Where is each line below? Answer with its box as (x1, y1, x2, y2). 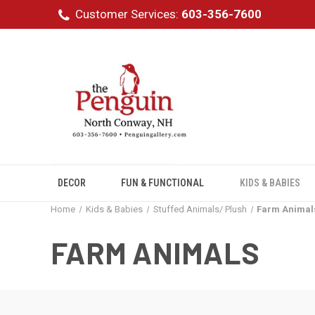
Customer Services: (75, 7, 181, 21)
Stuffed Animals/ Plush (153, 204, 247, 214)
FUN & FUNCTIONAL (121, 177, 205, 188)
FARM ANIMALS (51, 235, 259, 270)
